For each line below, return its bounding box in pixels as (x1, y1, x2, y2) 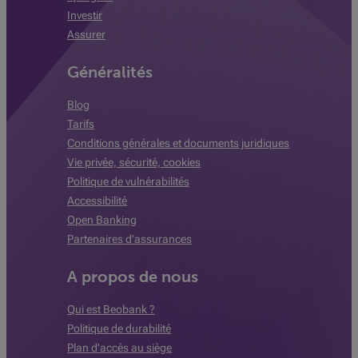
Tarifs (67, 117, 94, 130)
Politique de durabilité (67, 322, 171, 335)
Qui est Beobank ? (67, 303, 155, 316)
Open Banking (67, 213, 137, 226)
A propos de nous (67, 268, 198, 286)
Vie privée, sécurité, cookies (67, 156, 201, 169)
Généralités (67, 63, 153, 82)
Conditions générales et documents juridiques (67, 137, 289, 149)
